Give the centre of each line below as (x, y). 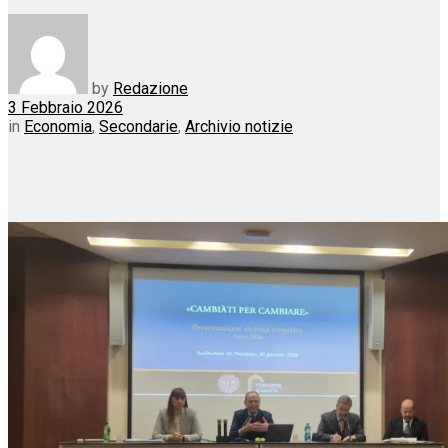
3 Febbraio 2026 (65, 107)
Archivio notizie (239, 126)
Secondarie (138, 126)
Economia (58, 126)
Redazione (150, 88)
